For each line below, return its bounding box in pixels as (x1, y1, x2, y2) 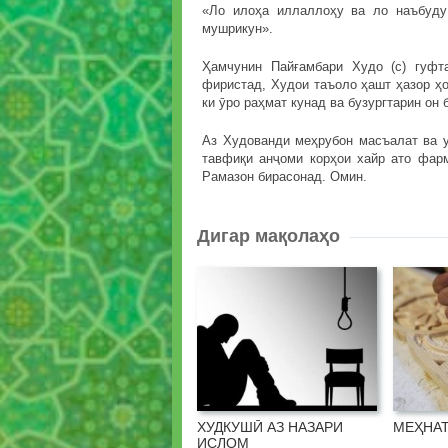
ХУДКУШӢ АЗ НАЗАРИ (197, 419, 343, 436)
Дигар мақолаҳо (197, 226, 340, 247)
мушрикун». (202, 21, 273, 37)
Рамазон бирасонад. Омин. (202, 169, 367, 185)
